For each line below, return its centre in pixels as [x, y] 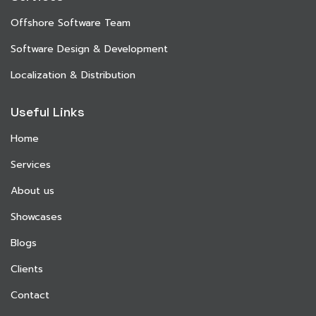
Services [31, 164]
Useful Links [48, 111]
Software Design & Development [89, 49]
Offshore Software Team [71, 23]
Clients [27, 269]
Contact [30, 295]
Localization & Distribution [73, 75]
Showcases [36, 217]
